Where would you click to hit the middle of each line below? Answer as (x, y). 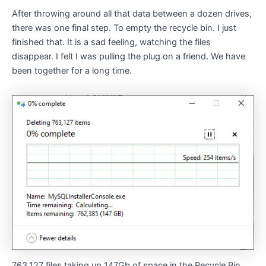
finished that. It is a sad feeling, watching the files (111, 42)
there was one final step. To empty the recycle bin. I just (124, 28)
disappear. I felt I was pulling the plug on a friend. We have (129, 56)
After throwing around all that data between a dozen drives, (132, 13)
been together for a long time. (72, 70)
